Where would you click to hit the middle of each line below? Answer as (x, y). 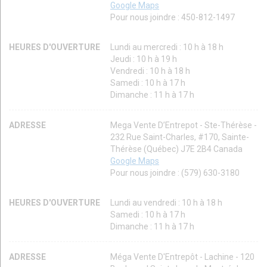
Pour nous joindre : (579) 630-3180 (175, 173)
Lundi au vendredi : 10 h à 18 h (166, 203)
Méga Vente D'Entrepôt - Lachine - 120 (182, 257)
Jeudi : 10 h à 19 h (144, 59)
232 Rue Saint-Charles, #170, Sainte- (180, 137)
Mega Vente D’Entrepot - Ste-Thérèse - (184, 125)
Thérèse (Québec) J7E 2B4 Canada (176, 149)
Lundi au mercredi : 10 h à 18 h (167, 47)
